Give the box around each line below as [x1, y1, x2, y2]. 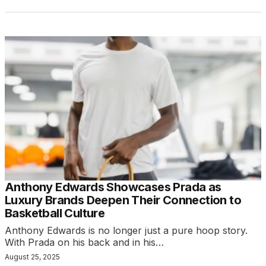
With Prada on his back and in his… [5, 236, 164, 248]
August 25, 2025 [5, 252, 60, 261]
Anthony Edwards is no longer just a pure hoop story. [5, 224, 248, 236]
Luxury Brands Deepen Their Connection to [5, 192, 241, 207]
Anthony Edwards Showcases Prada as [5, 179, 221, 194]
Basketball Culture [5, 205, 105, 220]
